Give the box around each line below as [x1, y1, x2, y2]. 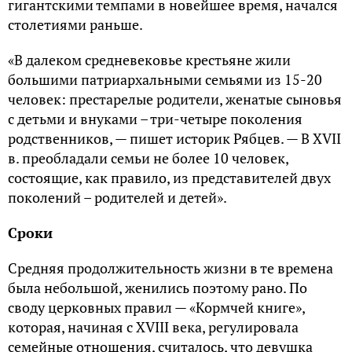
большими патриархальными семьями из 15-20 [8, 70, 322, 89]
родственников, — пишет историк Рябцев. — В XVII [8, 129, 341, 148]
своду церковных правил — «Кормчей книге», [8, 298, 305, 317]
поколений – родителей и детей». [8, 188, 227, 207]
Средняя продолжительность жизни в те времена [8, 258, 333, 277]
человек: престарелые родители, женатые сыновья [8, 90, 342, 108]
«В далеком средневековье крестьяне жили [8, 50, 291, 69]
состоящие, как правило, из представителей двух [8, 168, 331, 187]
